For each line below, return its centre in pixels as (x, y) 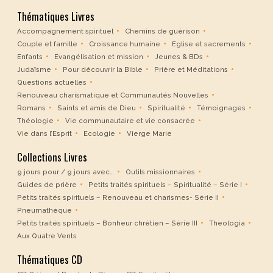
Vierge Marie (149, 134)
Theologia (227, 223)
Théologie (35, 121)
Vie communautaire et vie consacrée (130, 121)
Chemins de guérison (162, 31)
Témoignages (221, 108)
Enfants (30, 57)
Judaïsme (34, 70)
